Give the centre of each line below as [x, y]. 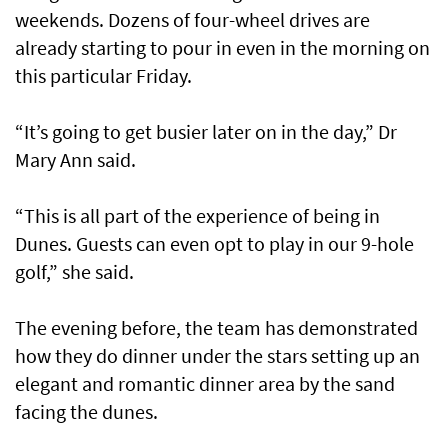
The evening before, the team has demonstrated [216, 328]
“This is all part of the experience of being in [197, 216]
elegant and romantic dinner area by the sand [205, 384]
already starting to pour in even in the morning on [222, 48]
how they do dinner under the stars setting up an [217, 356]
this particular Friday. [103, 76]
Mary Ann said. [75, 160]
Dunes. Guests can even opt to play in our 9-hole [214, 244]
